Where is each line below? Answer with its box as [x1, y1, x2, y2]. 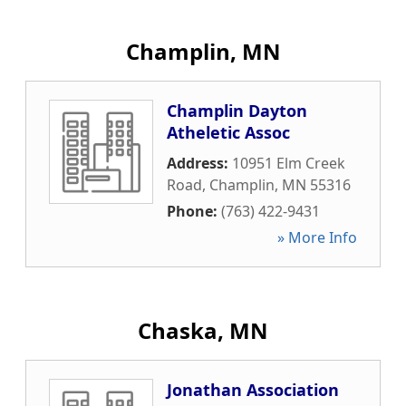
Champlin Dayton [167, 100, 307, 121]
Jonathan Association [167, 379, 339, 401]
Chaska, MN [138, 315, 268, 345]
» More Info [277, 227, 357, 247]
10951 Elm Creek [232, 153, 345, 173]
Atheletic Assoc [167, 121, 290, 143]
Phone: [167, 201, 221, 221]
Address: [167, 153, 232, 173]
